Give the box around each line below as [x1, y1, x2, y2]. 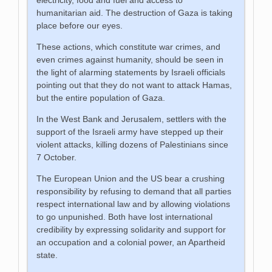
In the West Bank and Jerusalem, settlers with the [36, 114, 227, 124]
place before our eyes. [36, 20, 123, 30]
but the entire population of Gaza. [36, 92, 166, 103]
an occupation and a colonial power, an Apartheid [36, 237, 226, 247]
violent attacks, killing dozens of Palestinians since [36, 139, 229, 149]
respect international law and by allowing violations [36, 199, 231, 209]
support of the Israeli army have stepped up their [36, 126, 224, 137]
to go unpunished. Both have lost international [36, 211, 213, 222]
